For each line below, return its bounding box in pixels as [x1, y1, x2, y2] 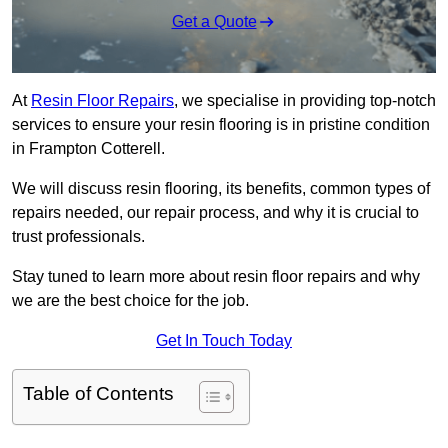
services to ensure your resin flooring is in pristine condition [12, 116, 430, 134]
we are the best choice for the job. [12, 292, 249, 310]
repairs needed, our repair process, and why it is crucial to [12, 204, 419, 222]
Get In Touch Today [156, 332, 292, 350]
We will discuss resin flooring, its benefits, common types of [12, 180, 430, 198]
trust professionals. [12, 228, 145, 246]
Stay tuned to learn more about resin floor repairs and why [12, 268, 420, 286]
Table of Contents [23, 383, 174, 405]
